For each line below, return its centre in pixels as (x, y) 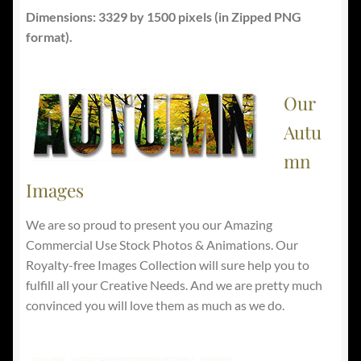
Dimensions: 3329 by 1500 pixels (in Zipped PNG (164, 16)
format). (49, 36)
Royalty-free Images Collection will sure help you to (168, 265)
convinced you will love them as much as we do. (155, 305)
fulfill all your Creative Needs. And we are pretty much (174, 285)
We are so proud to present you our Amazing (149, 224)
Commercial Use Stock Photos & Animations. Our (162, 245)
